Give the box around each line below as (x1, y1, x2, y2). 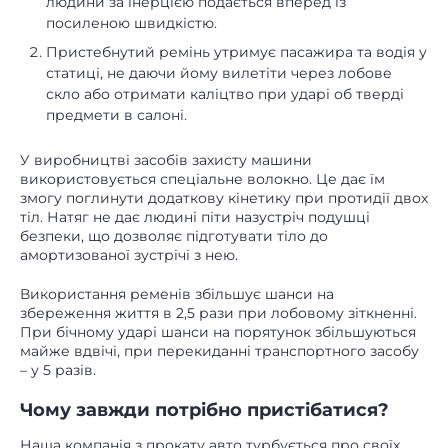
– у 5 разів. (20, 361, 96, 380)
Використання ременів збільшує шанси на (20, 285, 334, 304)
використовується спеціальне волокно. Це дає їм (20, 170, 385, 189)
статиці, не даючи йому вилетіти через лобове (46, 64, 392, 83)
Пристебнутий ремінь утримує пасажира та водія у (46, 43, 427, 62)
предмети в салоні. (46, 106, 187, 125)
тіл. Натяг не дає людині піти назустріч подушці (20, 208, 370, 227)
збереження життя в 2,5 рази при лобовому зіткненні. (20, 304, 417, 323)
